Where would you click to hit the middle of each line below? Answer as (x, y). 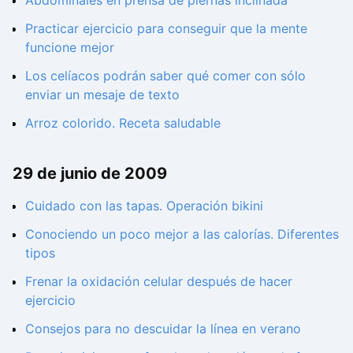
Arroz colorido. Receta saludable (123, 123)
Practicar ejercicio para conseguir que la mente (166, 28)
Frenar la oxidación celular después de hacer (159, 282)
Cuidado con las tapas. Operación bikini (144, 206)
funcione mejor (70, 47)
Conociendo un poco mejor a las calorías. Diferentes (182, 234)
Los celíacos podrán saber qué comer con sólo (165, 75)
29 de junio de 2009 (90, 173)
